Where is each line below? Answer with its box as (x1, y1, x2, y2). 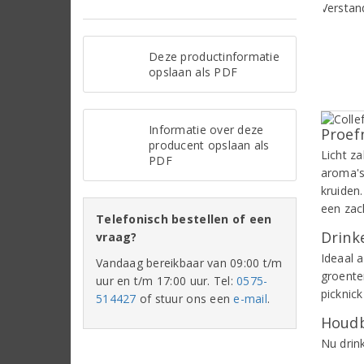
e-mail (233, 290, 268, 306)
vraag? (96, 228, 137, 245)
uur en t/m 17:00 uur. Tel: (96, 272, 237, 288)
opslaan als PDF (149, 63, 238, 80)
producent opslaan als (149, 136, 270, 153)
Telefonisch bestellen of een (96, 210, 272, 227)
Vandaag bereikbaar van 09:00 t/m (96, 254, 283, 271)
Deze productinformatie (149, 48, 279, 64)
